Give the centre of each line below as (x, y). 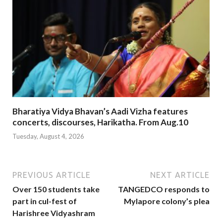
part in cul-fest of (45, 201)
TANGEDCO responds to (164, 189)
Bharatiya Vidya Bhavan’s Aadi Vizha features (100, 111)
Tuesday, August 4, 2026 (48, 137)
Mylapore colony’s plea (167, 201)
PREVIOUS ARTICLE (52, 175)
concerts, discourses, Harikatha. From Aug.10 (100, 122)
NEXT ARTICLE (180, 175)
